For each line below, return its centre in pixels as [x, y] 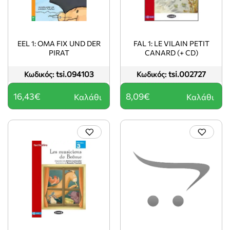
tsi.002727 [187, 74]
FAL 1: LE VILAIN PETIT [171, 43]
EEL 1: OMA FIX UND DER [59, 43]
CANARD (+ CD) [171, 52]
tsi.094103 [75, 74]
